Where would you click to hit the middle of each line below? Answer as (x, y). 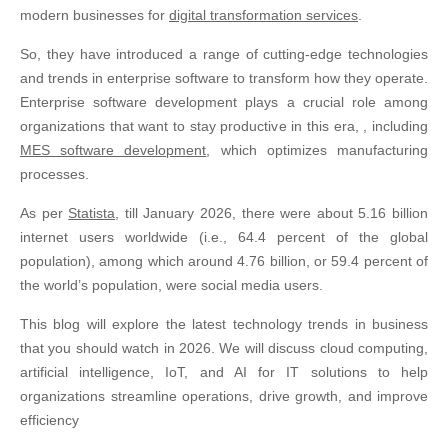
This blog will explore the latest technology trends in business (224, 324)
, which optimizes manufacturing (317, 150)
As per (44, 213)
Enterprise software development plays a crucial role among (224, 102)
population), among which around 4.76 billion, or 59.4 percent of (224, 261)
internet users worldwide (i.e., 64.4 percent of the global (224, 237)
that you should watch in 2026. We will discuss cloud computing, (224, 348)
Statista (92, 213)
